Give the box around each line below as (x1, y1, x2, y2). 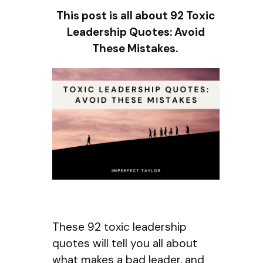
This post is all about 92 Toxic (56, 8, 215, 23)
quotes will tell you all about (52, 235, 197, 251)
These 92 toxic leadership (52, 219, 187, 234)
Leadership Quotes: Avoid (67, 25, 205, 40)
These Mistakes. (92, 41, 180, 56)
